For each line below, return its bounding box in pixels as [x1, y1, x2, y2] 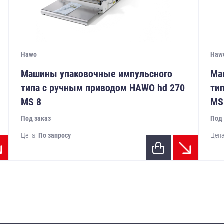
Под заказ [21, 114, 51, 123]
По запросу [38, 131, 71, 140]
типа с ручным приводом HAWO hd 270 [21, 82, 185, 94]
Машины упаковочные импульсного [21, 68, 173, 80]
